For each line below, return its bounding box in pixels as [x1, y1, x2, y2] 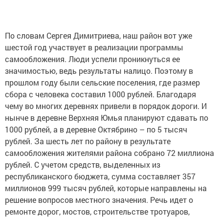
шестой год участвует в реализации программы [5, 42, 183, 53]
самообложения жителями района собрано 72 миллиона [5, 148, 214, 158]
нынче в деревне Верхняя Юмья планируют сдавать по [5, 112, 208, 123]
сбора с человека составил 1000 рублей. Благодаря [5, 89, 196, 100]
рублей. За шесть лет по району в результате [5, 136, 171, 147]
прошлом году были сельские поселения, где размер [5, 77, 200, 88]
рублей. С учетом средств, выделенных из [5, 159, 160, 170]
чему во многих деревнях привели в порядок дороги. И [5, 101, 207, 111]
